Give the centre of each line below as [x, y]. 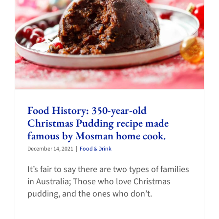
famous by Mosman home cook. [97, 135]
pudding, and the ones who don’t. [90, 194]
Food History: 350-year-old [87, 110]
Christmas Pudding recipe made [98, 123]
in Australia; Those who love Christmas [99, 181]
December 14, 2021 [50, 149]
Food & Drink [96, 149]
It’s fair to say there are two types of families [108, 169]
